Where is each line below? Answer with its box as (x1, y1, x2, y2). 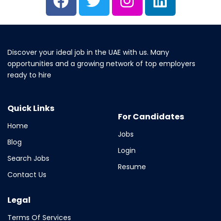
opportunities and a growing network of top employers (7, 59, 195, 69)
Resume (118, 161, 146, 172)
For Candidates (118, 110, 184, 122)
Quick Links (7, 103, 54, 114)
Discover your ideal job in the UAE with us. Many (7, 47, 169, 58)
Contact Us (7, 170, 46, 180)
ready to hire (7, 70, 51, 80)
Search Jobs (7, 153, 49, 164)
